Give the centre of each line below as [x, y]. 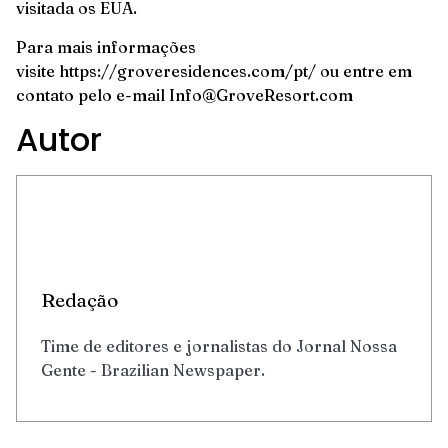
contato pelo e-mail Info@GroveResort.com [184, 94]
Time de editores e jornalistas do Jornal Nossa [219, 346]
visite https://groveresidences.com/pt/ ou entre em [214, 70]
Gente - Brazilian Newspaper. [153, 370]
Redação [79, 300]
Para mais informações [106, 46]
